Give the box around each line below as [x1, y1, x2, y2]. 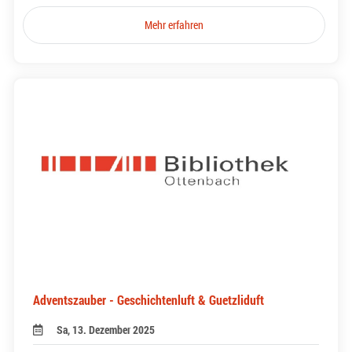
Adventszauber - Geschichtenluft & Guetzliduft [33, 291, 264, 308]
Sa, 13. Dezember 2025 [57, 321, 156, 337]
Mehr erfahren [145, 16, 204, 32]
